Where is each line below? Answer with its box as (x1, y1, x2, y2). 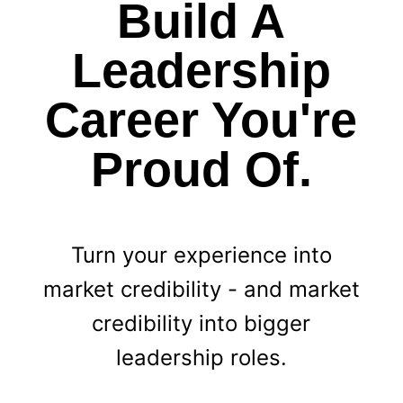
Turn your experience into (70, 241, 332, 268)
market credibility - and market (42, 275, 360, 302)
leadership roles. (115, 344, 287, 371)
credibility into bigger (92, 309, 311, 336)
